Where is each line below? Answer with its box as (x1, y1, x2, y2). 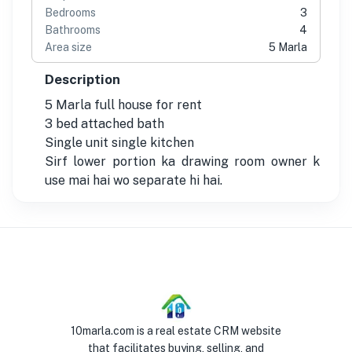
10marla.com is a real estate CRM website (70, 324, 281, 337)
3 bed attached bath (45, 115, 164, 131)
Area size (45, 40, 92, 53)
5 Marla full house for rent (45, 97, 202, 112)
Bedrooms (45, 5, 96, 19)
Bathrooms (45, 23, 101, 36)
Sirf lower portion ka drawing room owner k (45, 153, 320, 169)
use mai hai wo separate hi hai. (45, 172, 222, 188)
